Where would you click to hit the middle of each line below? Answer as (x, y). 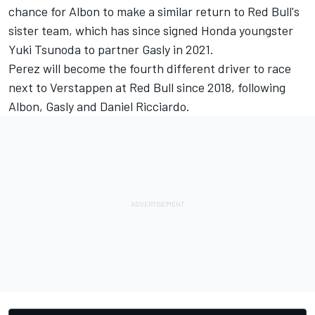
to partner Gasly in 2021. (147, 49)
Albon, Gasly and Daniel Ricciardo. (99, 106)
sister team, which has (70, 30)
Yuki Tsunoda (45, 49)
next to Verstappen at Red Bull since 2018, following (147, 87)
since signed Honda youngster (213, 30)
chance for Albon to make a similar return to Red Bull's (154, 11)
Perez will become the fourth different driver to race (150, 68)
